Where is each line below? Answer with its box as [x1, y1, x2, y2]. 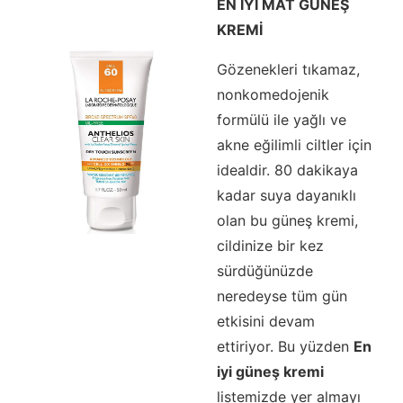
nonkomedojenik [216, 85, 329, 103]
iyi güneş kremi [216, 362, 324, 381]
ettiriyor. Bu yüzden [216, 336, 354, 355]
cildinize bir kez [216, 236, 324, 255]
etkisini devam [216, 311, 315, 330]
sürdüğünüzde [216, 261, 313, 280]
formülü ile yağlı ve [216, 110, 346, 129]
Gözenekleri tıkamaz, [216, 59, 360, 78]
